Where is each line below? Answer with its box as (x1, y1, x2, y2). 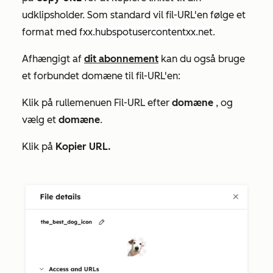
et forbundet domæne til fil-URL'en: (22, 70, 180, 82)
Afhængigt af (22, 53, 84, 65)
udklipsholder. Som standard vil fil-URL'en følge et (22, 9, 246, 21)
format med (22, 26, 79, 38)
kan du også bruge (158, 53, 245, 65)
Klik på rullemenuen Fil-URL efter (22, 97, 172, 108)
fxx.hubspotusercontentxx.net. (79, 26, 215, 38)
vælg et (22, 114, 58, 126)
